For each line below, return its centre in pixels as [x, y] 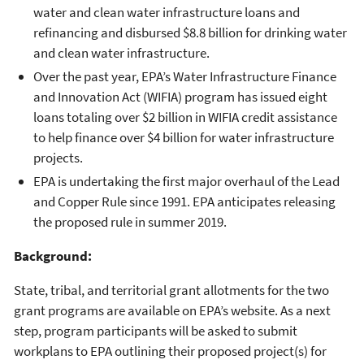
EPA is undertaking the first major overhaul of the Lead [186, 182]
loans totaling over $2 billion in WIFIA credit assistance [185, 117]
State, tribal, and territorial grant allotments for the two [171, 290]
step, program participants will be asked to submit [156, 331]
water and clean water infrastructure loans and [167, 12]
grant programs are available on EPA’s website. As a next [172, 311]
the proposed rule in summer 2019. [130, 222]
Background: [53, 256]
